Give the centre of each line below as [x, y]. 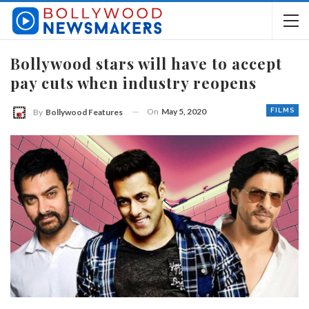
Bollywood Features [84, 112]
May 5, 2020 [184, 111]
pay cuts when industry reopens [133, 83]
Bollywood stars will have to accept [146, 63]
